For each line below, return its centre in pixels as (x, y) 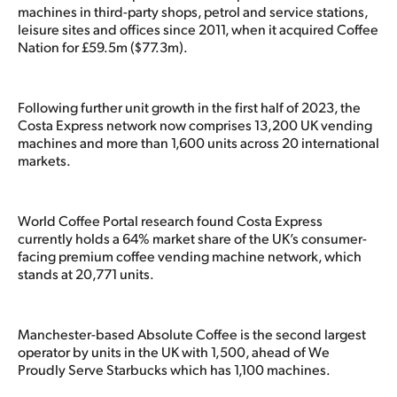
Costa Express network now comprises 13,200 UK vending (195, 124)
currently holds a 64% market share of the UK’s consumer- (192, 237)
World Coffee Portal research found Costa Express (170, 220)
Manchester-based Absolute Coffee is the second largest (192, 333)
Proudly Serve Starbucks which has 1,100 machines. (174, 369)
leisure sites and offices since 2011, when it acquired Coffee (198, 28)
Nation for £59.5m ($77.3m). (103, 46)
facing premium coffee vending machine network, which (190, 255)
